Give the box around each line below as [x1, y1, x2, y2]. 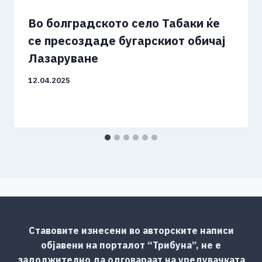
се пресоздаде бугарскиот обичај [28, 33, 225, 49]
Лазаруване [28, 50, 98, 67]
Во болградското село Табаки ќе [28, 15, 220, 32]
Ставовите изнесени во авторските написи [28, 224, 234, 236]
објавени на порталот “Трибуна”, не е [41, 239, 221, 251]
